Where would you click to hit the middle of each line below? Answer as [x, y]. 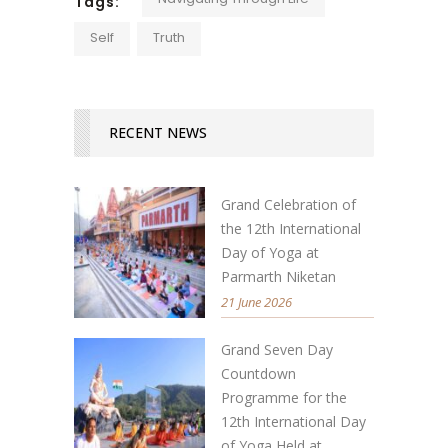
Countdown [258, 373]
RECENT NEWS [158, 132]
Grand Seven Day [277, 349]
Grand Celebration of [288, 204]
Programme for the [284, 397]
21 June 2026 [256, 301]
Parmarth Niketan [278, 276]
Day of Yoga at [270, 252]
